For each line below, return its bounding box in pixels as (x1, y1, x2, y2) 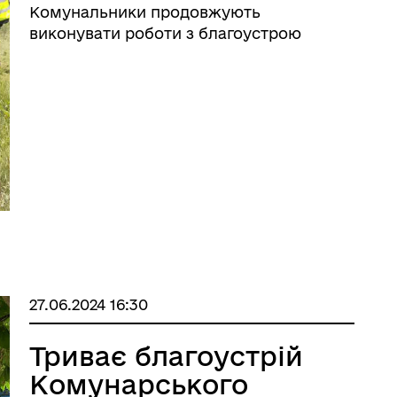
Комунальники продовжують (29, 4, 261, 20)
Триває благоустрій (29, 341, 304, 370)
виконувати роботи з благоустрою (29, 25, 302, 42)
